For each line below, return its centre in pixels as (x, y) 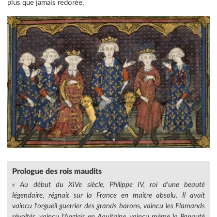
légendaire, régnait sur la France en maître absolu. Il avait (108, 195)
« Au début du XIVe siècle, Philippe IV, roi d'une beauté (108, 185)
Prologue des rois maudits (57, 171)
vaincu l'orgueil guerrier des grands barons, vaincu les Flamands (108, 206)
